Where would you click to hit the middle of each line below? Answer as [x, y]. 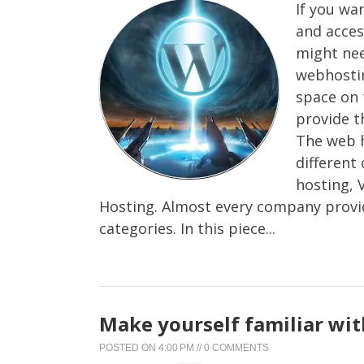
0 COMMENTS [236, 347]
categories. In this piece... [187, 228]
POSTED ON [129, 347]
